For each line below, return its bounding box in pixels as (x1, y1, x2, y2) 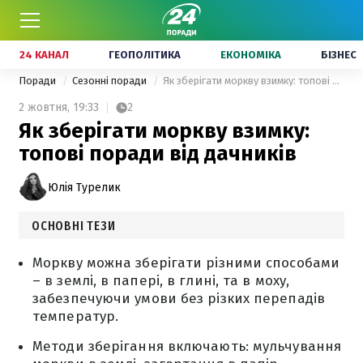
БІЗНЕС (321, 49, 357, 61)
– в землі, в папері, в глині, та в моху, (32, 272, 290, 289)
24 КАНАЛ (19, 49, 69, 61)
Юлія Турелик (48, 180, 121, 194)
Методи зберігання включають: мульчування (32, 338, 342, 355)
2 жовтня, (19, 100, 70, 114)
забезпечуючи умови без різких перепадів (32, 290, 325, 307)
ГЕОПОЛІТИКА (109, 49, 181, 61)
